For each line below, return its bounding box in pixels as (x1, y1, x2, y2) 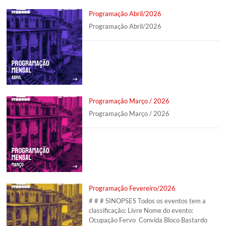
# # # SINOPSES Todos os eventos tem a (89, 197, 206, 205)
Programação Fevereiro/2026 (89, 184, 176, 192)
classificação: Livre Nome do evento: (89, 206, 194, 215)
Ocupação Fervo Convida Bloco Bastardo (89, 216, 208, 224)
